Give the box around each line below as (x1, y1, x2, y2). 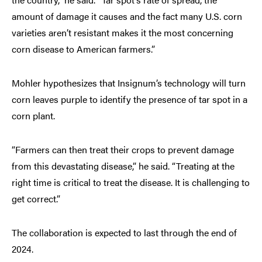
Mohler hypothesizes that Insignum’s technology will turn (12, 75, 246, 89)
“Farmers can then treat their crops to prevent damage (12, 142, 234, 156)
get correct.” (12, 191, 60, 205)
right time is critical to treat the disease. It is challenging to (12, 175, 250, 189)
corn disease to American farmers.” (12, 42, 157, 56)
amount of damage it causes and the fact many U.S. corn (12, 9, 242, 23)
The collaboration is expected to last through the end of (12, 225, 237, 239)
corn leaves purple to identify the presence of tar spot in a (12, 92, 247, 106)
